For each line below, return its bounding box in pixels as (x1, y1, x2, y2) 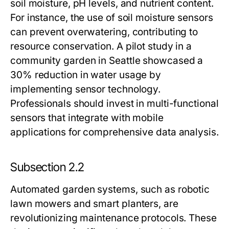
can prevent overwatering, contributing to (10, 26, 198, 38)
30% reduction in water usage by (10, 69, 162, 81)
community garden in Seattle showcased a (10, 55, 203, 66)
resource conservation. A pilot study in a (10, 40, 192, 52)
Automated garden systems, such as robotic (10, 184, 210, 195)
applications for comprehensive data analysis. (10, 126, 219, 138)
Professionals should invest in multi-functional (10, 98, 219, 109)
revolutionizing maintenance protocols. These (10, 212, 217, 224)
